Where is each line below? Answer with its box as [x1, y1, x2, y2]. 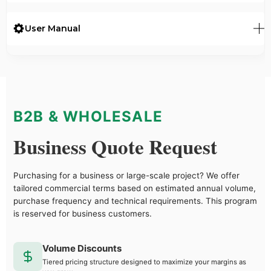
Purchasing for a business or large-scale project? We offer [13, 170, 240, 180]
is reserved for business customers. [13, 208, 152, 218]
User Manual [25, 22, 80, 34]
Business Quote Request [13, 131, 217, 161]
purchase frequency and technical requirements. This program [13, 195, 257, 206]
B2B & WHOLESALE [13, 107, 163, 125]
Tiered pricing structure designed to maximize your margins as [42, 257, 246, 266]
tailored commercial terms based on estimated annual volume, [13, 183, 256, 193]
